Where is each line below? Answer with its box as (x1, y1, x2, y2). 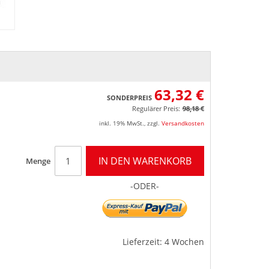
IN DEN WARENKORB (98, 154, 192, 168)
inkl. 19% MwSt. (98, 118, 144, 127)
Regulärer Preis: (131, 103, 180, 113)
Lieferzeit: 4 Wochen (122, 235, 204, 247)
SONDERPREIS (106, 92, 152, 102)
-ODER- (130, 180, 159, 192)
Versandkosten (161, 118, 204, 127)
